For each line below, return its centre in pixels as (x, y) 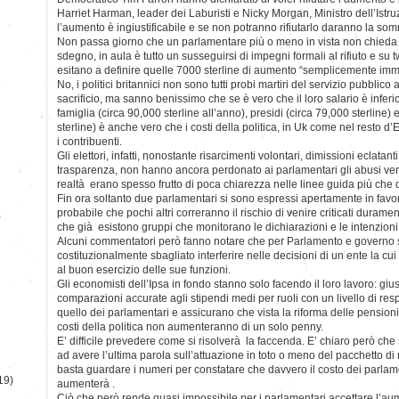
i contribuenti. (90, 141)
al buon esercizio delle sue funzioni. (144, 269)
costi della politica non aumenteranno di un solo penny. (190, 326)
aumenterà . (86, 383)
